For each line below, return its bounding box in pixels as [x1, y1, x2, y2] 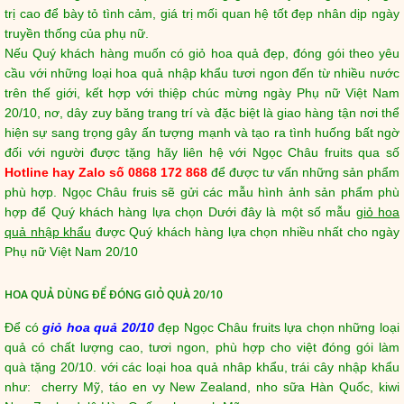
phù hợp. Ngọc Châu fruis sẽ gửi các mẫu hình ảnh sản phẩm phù [5, 185, 399, 199]
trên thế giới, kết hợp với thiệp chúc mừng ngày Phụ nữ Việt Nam [5, 86, 399, 100]
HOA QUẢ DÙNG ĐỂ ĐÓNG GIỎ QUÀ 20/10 [5, 287, 223, 302]
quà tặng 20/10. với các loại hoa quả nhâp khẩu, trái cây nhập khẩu [5, 360, 399, 374]
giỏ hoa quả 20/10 [42, 320, 154, 335]
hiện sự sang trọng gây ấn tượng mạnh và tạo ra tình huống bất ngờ [5, 125, 399, 140]
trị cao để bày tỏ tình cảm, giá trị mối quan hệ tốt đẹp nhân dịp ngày [5, 6, 399, 21]
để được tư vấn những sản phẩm [207, 165, 399, 179]
